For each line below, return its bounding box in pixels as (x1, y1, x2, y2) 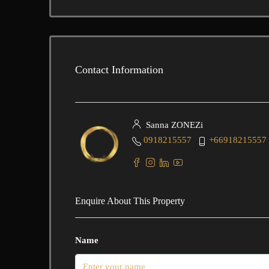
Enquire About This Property (75, 196, 185, 206)
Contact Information (75, 63, 163, 76)
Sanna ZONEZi (144, 120, 203, 130)
